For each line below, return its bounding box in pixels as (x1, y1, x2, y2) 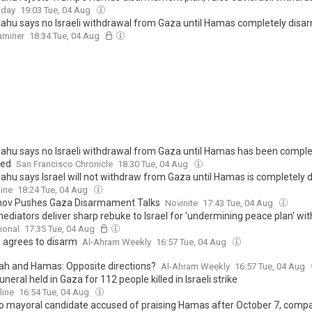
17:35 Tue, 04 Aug (24, 224, 97, 234)
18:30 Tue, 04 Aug (118, 159, 190, 169)
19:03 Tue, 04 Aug (20, 5, 93, 15)
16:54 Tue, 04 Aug (19, 287, 91, 297)
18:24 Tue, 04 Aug (17, 185, 90, 195)
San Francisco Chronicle (16, 159, 113, 169)
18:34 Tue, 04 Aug (29, 31, 102, 41)
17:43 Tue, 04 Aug (203, 198, 275, 208)
